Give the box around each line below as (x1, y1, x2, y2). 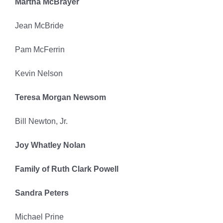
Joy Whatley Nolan (14, 141, 86, 150)
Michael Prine (14, 213, 64, 222)
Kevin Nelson (14, 69, 63, 78)
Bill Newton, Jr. (14, 117, 68, 126)
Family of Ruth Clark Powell (14, 165, 118, 174)
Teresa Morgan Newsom (14, 93, 106, 102)
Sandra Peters (14, 189, 69, 198)
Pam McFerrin (14, 45, 65, 54)
